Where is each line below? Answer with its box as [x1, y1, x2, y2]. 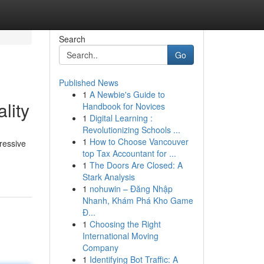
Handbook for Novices [82, 100, 165, 112]
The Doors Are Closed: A [89, 159, 183, 171]
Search [58, 33, 85, 45]
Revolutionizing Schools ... [82, 124, 180, 136]
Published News [58, 77, 118, 88]
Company [82, 242, 118, 253]
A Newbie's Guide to [89, 88, 165, 100]
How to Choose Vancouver [89, 136, 189, 147]
